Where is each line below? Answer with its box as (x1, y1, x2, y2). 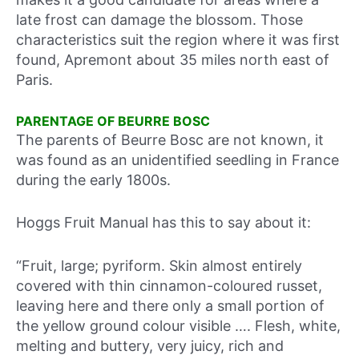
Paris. (16, 71, 53, 88)
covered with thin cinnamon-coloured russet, (16, 277, 322, 295)
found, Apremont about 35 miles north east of (16, 50, 329, 68)
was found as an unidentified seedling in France (16, 151, 339, 168)
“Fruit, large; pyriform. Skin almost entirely (16, 257, 302, 275)
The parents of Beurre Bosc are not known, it (16, 131, 324, 148)
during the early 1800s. (16, 171, 171, 188)
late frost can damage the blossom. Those (16, 10, 303, 28)
